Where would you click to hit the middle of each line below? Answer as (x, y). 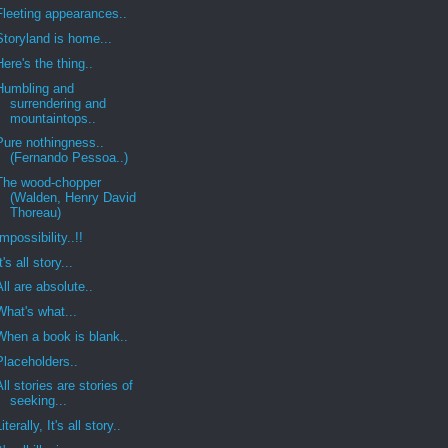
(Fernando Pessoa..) (69, 158)
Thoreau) (36, 213)
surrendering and (58, 103)
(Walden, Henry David (73, 198)
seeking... (39, 401)
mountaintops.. (53, 118)
